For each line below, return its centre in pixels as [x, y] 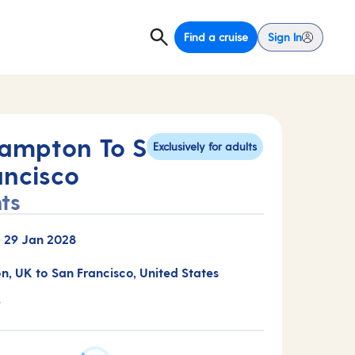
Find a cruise [216, 37]
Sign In [285, 37]
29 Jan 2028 [40, 239]
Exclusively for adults [205, 146]
